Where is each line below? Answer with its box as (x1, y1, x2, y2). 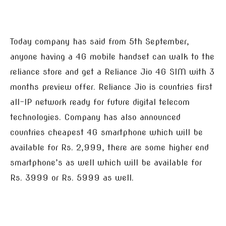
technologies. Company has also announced (10, 112, 181, 122)
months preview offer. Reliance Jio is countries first (10, 82, 212, 92)
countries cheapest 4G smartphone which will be (10, 128, 203, 137)
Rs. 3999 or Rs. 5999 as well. (10, 173, 134, 183)
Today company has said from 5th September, (10, 37, 189, 46)
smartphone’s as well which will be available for (10, 158, 202, 167)
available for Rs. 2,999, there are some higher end (10, 143, 209, 152)
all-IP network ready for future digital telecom (10, 97, 190, 107)
